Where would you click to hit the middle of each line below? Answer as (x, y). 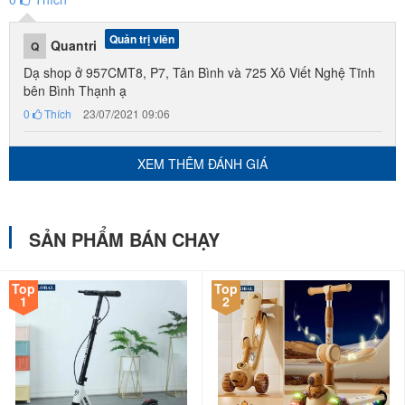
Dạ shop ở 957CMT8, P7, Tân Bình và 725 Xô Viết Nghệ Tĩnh (199, 72)
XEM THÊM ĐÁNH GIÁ (202, 164)
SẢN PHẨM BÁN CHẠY (124, 239)
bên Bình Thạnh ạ (75, 90)
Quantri (75, 45)
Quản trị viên (142, 39)
